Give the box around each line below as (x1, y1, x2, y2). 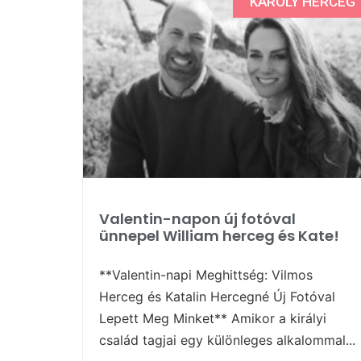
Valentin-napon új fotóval (99, 208, 296, 229)
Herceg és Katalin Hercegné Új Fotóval (99, 288, 335, 305)
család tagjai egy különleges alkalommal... (99, 331, 355, 348)
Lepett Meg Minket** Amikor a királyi (99, 309, 326, 326)
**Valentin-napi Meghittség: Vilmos (99, 266, 313, 283)
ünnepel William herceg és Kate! (99, 225, 339, 246)
